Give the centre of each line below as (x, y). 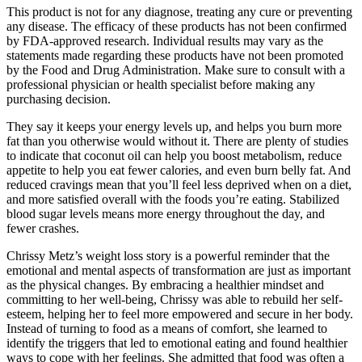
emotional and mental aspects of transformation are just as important (179, 270)
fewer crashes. (43, 228)
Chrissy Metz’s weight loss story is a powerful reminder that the (168, 255)
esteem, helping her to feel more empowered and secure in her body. (180, 314)
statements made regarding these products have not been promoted (175, 55)
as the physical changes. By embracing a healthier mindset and (165, 284)
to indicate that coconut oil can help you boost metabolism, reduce (174, 155)
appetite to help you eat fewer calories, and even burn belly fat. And (179, 170)
